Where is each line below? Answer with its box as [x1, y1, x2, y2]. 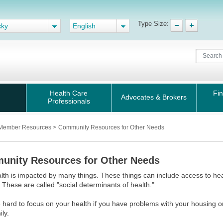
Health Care [50, 89, 88, 97]
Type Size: [138, 20, 169, 27]
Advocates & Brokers [121, 93, 187, 101]
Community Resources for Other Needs [58, 124, 164, 131]
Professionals [47, 97, 90, 105]
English [73, 22, 96, 30]
